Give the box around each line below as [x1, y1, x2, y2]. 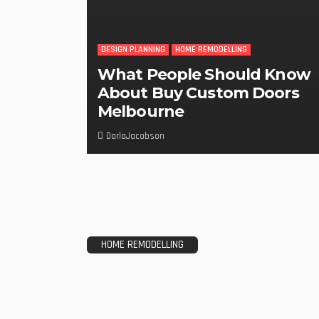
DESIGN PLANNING [101, 44, 165, 56]
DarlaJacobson [106, 130, 164, 142]
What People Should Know [98, 65, 310, 85]
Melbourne [98, 102, 184, 122]
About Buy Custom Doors [98, 83, 299, 103]
